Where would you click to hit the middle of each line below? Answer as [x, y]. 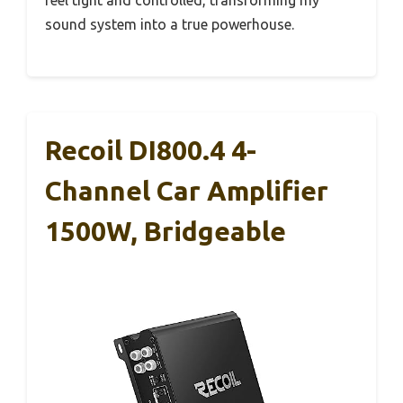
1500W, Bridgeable [166, 232]
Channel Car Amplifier [187, 191]
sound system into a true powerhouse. [170, 25]
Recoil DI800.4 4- [151, 151]
